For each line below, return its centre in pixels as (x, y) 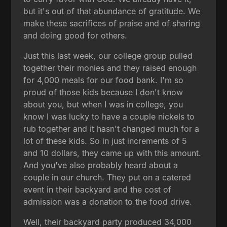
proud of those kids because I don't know (103, 92)
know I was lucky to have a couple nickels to (109, 116)
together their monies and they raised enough (110, 68)
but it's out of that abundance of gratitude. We (112, 11)
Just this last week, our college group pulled (108, 55)
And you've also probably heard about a (101, 165)
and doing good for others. (75, 35)
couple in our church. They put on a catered (107, 177)
